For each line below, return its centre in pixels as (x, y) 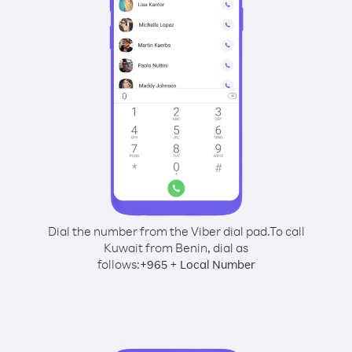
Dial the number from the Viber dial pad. (158, 231)
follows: (118, 264)
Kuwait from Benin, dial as (176, 247)
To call (287, 231)
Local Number (217, 264)
